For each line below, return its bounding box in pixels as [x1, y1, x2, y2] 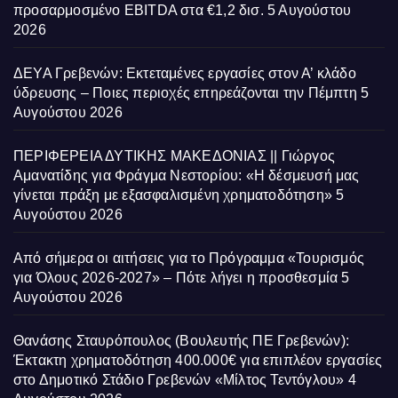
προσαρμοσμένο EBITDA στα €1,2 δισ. [13, 3, 264, 19]
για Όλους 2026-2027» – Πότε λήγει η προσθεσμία [13, 270, 338, 286]
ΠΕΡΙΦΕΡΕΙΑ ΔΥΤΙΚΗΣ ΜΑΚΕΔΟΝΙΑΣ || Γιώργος [13, 148, 336, 164]
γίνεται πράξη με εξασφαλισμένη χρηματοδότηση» [13, 187, 333, 203]
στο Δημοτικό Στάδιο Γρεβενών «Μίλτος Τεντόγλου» [13, 372, 345, 388]
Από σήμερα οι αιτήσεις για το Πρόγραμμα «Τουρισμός [13, 251, 365, 267]
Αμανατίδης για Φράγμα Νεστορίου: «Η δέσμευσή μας [13, 168, 360, 184]
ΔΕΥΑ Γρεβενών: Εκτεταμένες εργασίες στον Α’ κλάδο [13, 66, 356, 82]
